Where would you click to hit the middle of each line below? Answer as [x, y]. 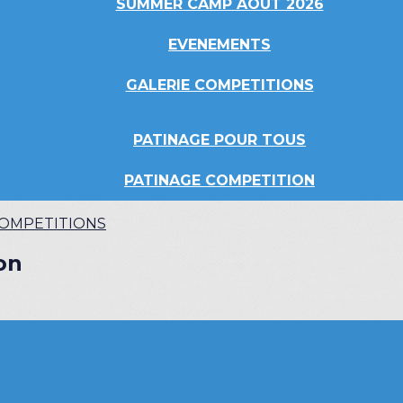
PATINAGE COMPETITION [219, 180]
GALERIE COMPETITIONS [219, 85]
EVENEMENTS [219, 45]
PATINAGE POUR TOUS [219, 140]
